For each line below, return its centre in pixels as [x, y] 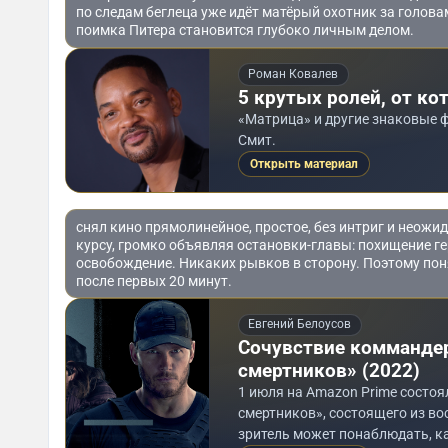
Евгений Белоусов [300, 324]
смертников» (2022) [328, 371]
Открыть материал [303, 163]
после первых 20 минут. [153, 280]
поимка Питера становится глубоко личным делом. [244, 30]
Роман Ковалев [293, 74]
